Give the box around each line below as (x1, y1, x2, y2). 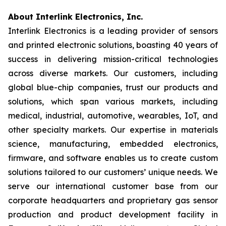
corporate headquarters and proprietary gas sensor (8, 195, 218, 205)
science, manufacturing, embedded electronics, (8, 139, 218, 149)
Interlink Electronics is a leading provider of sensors (8, 26, 218, 36)
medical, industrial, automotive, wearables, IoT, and (8, 110, 218, 121)
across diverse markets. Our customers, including (8, 68, 218, 78)
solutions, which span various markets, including (8, 96, 218, 106)
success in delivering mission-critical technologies (8, 54, 218, 64)
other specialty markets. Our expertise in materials (8, 125, 218, 135)
